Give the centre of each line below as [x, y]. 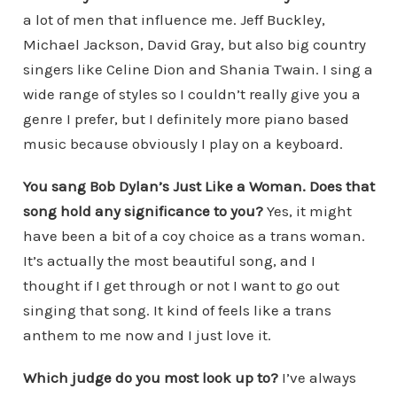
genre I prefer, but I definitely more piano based [186, 118]
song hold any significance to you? [144, 210]
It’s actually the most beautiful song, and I [169, 260]
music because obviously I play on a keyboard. [183, 143]
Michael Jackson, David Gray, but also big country [194, 44]
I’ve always [319, 377]
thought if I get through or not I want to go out [181, 285]
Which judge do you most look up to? [152, 377]
